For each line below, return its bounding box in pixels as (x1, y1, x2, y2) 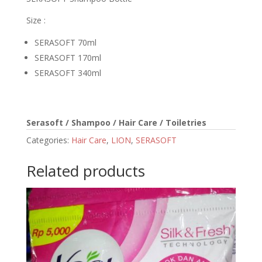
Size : (26, 15, 46, 26)
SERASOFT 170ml (34, 52, 101, 64)
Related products (26, 160, 145, 182)
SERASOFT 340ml (34, 67, 101, 79)
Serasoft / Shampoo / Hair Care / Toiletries (26, 117, 206, 129)
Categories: (26, 135, 71, 146)
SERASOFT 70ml (34, 37, 96, 49)
